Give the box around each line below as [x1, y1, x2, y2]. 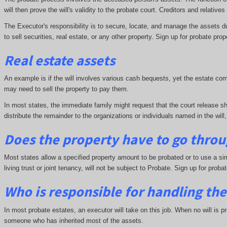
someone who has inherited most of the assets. [4, 216, 143, 224]
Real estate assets [4, 51, 115, 69]
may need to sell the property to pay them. [4, 85, 129, 93]
